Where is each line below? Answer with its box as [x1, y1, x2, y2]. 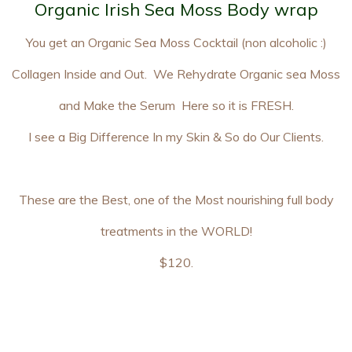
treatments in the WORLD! [100, 223, 252, 239]
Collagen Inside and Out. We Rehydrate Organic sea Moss [12, 66, 340, 82]
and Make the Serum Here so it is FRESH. [58, 97, 294, 113]
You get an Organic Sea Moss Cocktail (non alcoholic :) [25, 35, 327, 50]
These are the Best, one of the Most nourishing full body [18, 192, 334, 207]
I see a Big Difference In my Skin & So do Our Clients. [28, 129, 324, 145]
